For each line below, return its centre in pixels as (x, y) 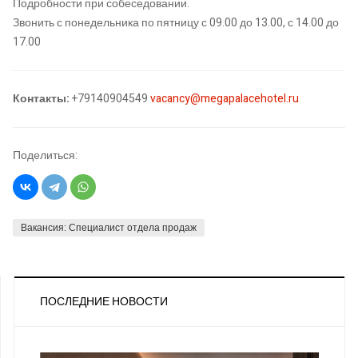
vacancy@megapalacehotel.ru (225, 98)
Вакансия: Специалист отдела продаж (109, 228)
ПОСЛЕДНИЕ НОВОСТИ (104, 302)
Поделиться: (45, 155)
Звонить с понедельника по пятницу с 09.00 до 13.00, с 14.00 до (176, 22)
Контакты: (41, 98)
